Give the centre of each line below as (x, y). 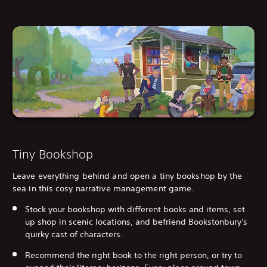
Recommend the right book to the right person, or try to (133, 255)
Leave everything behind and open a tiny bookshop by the (128, 176)
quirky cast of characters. (74, 234)
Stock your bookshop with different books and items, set (135, 209)
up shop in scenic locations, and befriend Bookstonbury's (136, 221)
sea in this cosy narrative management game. (103, 188)
